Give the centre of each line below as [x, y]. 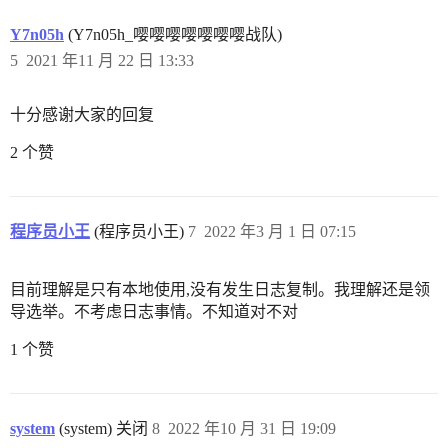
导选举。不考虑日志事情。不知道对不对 [154, 312]
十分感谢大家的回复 [82, 115]
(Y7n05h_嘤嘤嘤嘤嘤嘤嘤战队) [173, 35]
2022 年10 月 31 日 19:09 [252, 429]
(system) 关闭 [101, 429]
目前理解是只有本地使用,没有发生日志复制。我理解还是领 [220, 290]
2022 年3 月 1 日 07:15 [280, 232]
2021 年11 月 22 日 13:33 [110, 61]
